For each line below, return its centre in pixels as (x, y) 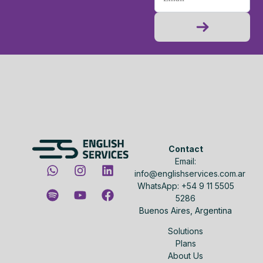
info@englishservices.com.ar (190, 173)
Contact (186, 149)
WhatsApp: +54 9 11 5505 (186, 186)
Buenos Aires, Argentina (186, 210)
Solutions (186, 231)
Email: (186, 161)
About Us (186, 256)
